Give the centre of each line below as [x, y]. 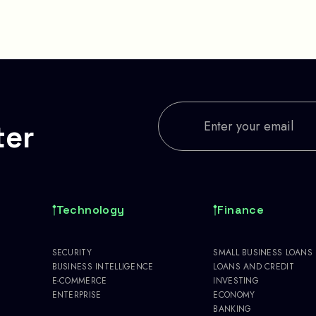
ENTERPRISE [77, 294]
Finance [241, 209]
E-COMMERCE [79, 280]
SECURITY [72, 252]
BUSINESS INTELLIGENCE [103, 266]
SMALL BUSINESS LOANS [263, 252]
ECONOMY [234, 294]
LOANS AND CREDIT [254, 266]
